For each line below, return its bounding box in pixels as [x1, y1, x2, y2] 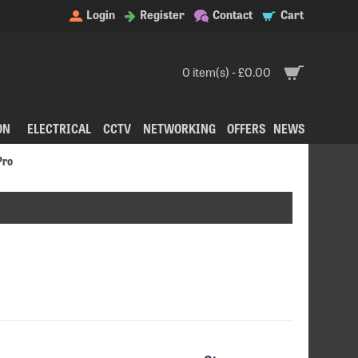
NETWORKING [143, 118, 216, 137]
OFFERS [226, 118, 266, 137]
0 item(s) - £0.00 [182, 62, 271, 81]
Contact [213, 6, 253, 22]
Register [140, 6, 185, 22]
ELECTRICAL [27, 118, 91, 137]
